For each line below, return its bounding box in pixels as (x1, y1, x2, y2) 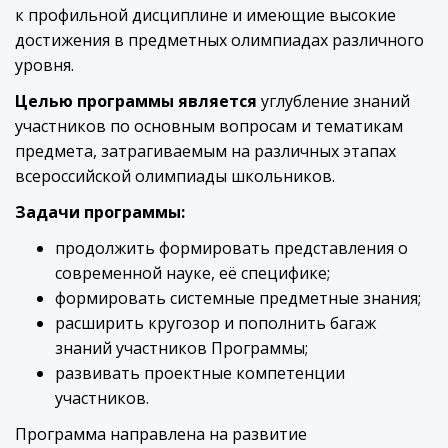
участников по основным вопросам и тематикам (15, 115, 403, 137)
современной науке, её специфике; (55, 262, 330, 284)
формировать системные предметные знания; (55, 287, 421, 309)
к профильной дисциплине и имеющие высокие (15, 4, 396, 26)
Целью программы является (15, 90, 257, 112)
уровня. (15, 54, 74, 76)
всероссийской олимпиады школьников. (15, 165, 335, 187)
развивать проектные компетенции (55, 362, 345, 384)
